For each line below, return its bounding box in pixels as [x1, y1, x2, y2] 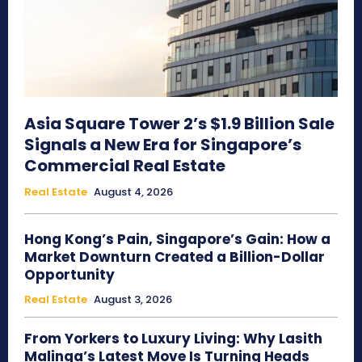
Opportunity [24, 265, 115, 285]
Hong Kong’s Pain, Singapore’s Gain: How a [24, 229, 330, 250]
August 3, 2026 [94, 292, 172, 308]
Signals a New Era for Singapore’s [24, 133, 301, 157]
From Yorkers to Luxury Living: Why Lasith [24, 329, 322, 349]
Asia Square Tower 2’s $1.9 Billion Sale [24, 112, 335, 136]
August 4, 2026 [94, 184, 173, 200]
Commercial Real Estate [24, 154, 225, 178]
